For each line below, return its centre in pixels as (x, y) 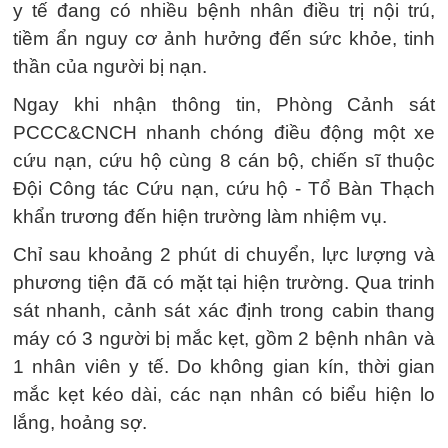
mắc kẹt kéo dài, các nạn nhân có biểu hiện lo (224, 394)
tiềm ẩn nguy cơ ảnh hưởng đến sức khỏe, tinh (224, 38)
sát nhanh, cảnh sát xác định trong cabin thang (224, 310)
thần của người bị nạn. (110, 66)
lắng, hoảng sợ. (80, 422)
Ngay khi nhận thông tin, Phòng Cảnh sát (224, 104)
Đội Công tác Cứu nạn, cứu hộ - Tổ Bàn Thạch (224, 188)
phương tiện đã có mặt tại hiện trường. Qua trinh (224, 282)
